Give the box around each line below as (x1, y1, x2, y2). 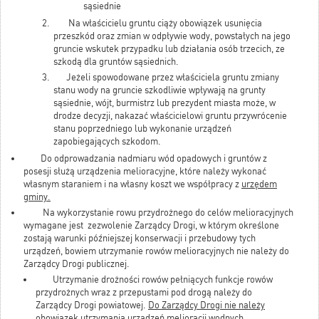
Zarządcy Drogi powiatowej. (36, 300, 148, 311)
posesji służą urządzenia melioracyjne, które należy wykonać (23, 166, 266, 177)
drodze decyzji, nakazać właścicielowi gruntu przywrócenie (53, 110, 287, 122)
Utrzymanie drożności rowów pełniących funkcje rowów (36, 274, 273, 286)
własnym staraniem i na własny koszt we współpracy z (23, 179, 241, 190)
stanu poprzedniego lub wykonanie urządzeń (53, 123, 231, 135)
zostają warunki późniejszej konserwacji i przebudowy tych (23, 233, 256, 244)
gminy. (23, 192, 51, 203)
